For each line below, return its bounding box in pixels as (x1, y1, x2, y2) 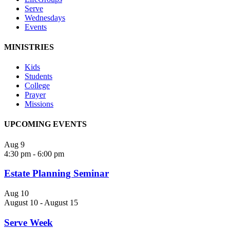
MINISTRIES (4, 42, 54, 51)
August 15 (44, 198, 78, 207)
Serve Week (4, 217, 53, 228)
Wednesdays (25, 13, 65, 22)
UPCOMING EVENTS (4, 120, 87, 129)
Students (25, 72, 52, 81)
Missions (25, 100, 53, 109)
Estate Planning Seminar (4, 168, 109, 179)
